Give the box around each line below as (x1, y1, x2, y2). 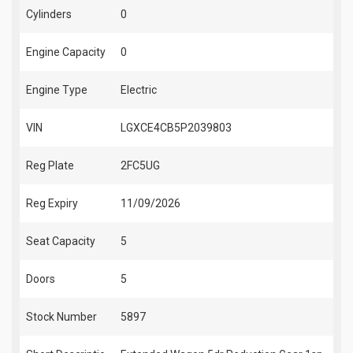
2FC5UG (121, 159, 160, 173)
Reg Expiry (26, 197, 78, 210)
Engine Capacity (26, 46, 106, 59)
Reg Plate (26, 159, 74, 173)
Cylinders (26, 8, 72, 21)
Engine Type (26, 84, 87, 97)
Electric (121, 84, 157, 97)
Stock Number (26, 310, 97, 324)
